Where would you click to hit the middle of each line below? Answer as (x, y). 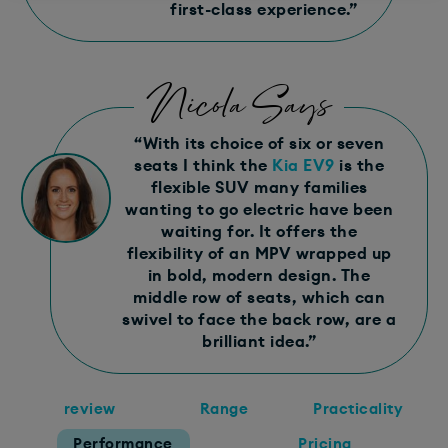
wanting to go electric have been (259, 209)
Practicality (358, 409)
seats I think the (201, 165)
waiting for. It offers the (259, 231)
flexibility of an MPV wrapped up (259, 253)
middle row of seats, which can (259, 297)
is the (359, 165)
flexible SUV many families (259, 187)
